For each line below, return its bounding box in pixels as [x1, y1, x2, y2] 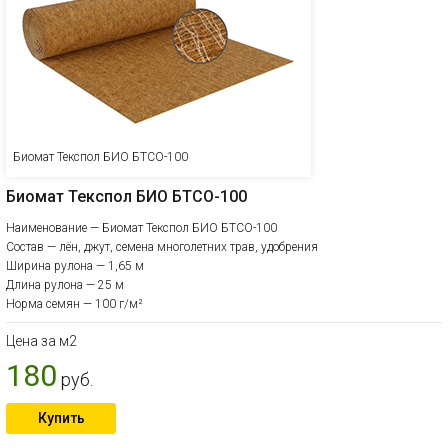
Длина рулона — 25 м [6, 278, 124, 292]
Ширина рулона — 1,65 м [6, 259, 144, 273]
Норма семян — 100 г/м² [6, 297, 143, 311]
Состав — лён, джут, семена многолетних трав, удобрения [6, 240, 318, 254]
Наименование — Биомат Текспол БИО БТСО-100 [6, 221, 277, 235]
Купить [37, 410, 85, 426]
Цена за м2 [6, 333, 77, 349]
